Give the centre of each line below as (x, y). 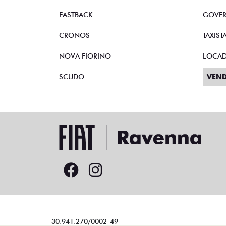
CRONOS (74, 35)
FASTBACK (76, 15)
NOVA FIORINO (85, 56)
